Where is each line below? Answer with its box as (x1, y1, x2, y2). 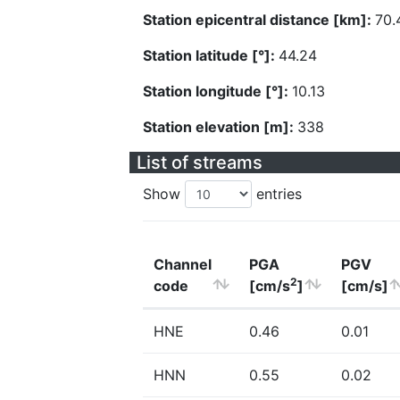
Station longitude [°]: (143, 82, 292, 100)
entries (252, 185, 302, 203)
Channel (154, 255, 212, 273)
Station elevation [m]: (143, 118, 297, 136)
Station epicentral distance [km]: (143, 11, 375, 29)
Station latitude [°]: (143, 46, 279, 64)
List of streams (137, 152, 262, 173)
